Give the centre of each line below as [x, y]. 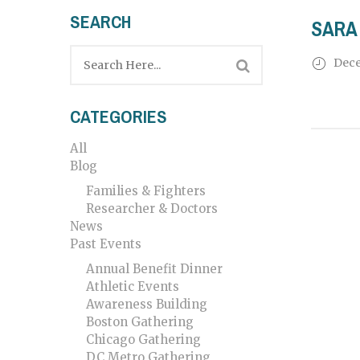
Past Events [106, 244]
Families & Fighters [146, 191]
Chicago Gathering [143, 340]
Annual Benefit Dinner [154, 269]
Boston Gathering [140, 322]
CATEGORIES [119, 117]
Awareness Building [147, 305]
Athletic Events [133, 287]
